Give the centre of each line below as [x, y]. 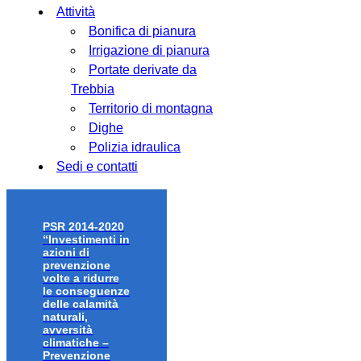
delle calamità [81, 304]
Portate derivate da [143, 69]
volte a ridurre [81, 278]
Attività [76, 11]
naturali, [65, 317]
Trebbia [93, 89]
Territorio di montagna [151, 108]
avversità [68, 330]
